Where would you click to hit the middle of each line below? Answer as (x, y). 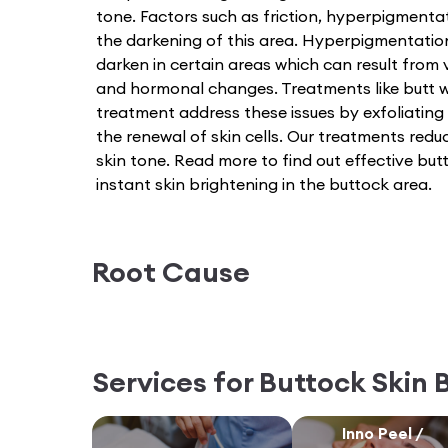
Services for (175, 381)
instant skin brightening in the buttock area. (264, 183)
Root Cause (171, 271)
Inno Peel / (382, 432)
